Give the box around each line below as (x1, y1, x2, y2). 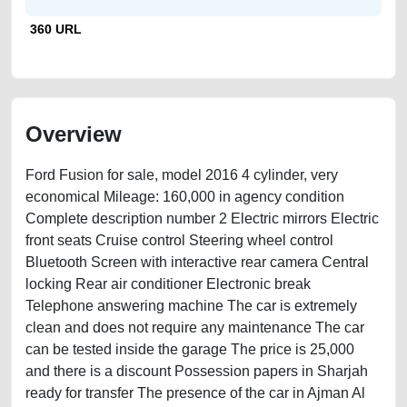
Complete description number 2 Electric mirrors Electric (25, 211, 379, 226)
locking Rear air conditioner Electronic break (25, 276, 311, 292)
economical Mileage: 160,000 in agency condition (25, 189, 344, 204)
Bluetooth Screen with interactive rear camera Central (25, 254, 369, 270)
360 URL (30, 21, 82, 36)
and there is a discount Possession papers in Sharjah (25, 363, 368, 379)
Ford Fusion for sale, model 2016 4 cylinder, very (25, 167, 338, 183)
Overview (25, 122, 122, 146)
